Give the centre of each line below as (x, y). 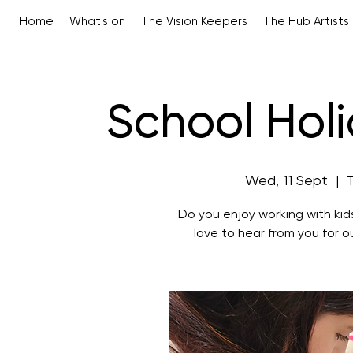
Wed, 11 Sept (286, 181)
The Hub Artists (306, 22)
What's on (97, 22)
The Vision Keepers (194, 22)
